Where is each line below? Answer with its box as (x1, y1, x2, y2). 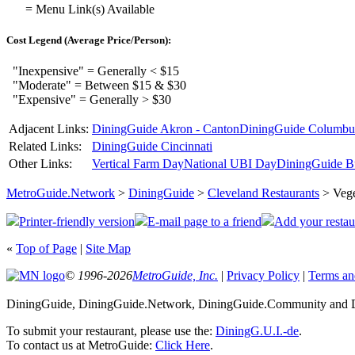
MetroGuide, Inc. (132, 269, 218, 283)
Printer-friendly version (19, 215, 135, 229)
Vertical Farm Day (92, 157, 184, 171)
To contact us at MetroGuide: (6, 338, 155, 353)
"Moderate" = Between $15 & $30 (6, 78, 186, 93)
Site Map (86, 242, 131, 256)
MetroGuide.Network (6, 186, 115, 200)
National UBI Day (184, 157, 277, 171)
